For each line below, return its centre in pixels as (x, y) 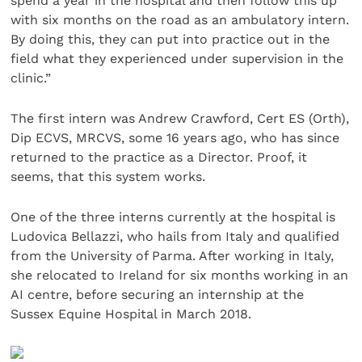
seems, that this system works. (108, 177)
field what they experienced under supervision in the (177, 58)
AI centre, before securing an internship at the (158, 295)
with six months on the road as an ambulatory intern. (180, 19)
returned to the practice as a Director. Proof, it (159, 158)
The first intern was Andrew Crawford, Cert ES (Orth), (180, 119)
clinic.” (31, 78)
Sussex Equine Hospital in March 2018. (131, 314)
